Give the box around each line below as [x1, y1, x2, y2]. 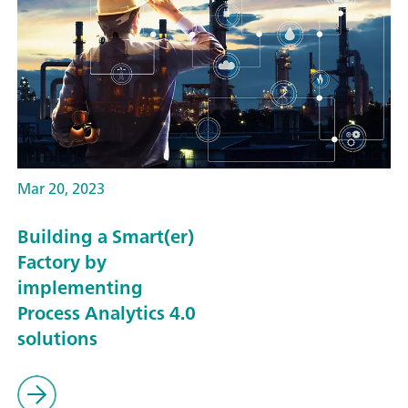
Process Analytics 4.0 [17, 296, 196, 329]
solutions [17, 321, 97, 354]
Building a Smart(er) [17, 219, 194, 252]
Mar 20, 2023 [17, 176, 105, 202]
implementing [17, 270, 143, 303]
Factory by [17, 245, 107, 278]
